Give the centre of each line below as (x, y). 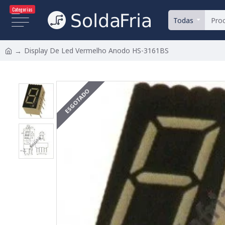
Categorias (22, 9)
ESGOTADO (77, 101)
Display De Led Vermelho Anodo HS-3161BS (96, 50)
